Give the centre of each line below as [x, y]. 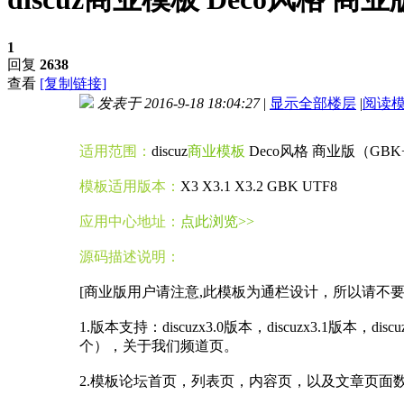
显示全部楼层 [313, 103]
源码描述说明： [130, 256]
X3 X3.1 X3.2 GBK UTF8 [259, 186]
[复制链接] [73, 83]
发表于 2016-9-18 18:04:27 [179, 103]
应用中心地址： [130, 221]
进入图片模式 [119, 124]
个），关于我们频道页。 [159, 345]
